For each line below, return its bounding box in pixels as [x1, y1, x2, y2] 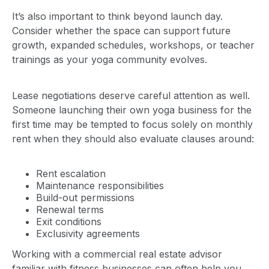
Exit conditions [36, 215, 101, 228]
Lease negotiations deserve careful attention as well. [12, 89, 250, 101]
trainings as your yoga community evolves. [12, 53, 207, 65]
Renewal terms [36, 203, 104, 216]
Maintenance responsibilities [36, 179, 164, 192]
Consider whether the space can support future [12, 24, 231, 37]
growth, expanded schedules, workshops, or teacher [12, 38, 255, 51]
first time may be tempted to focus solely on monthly [12, 118, 253, 130]
